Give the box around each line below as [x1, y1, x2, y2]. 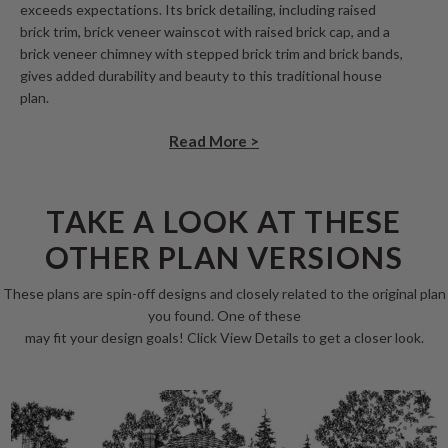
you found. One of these [147, 307, 301, 325]
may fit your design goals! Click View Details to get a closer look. [24, 329, 424, 347]
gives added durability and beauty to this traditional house [20, 67, 382, 85]
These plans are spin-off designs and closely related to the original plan [2, 285, 446, 303]
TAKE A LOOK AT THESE [46, 203, 402, 240]
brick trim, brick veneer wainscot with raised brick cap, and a [20, 23, 390, 41]
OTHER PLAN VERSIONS [45, 239, 403, 276]
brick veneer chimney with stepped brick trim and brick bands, [20, 45, 403, 63]
